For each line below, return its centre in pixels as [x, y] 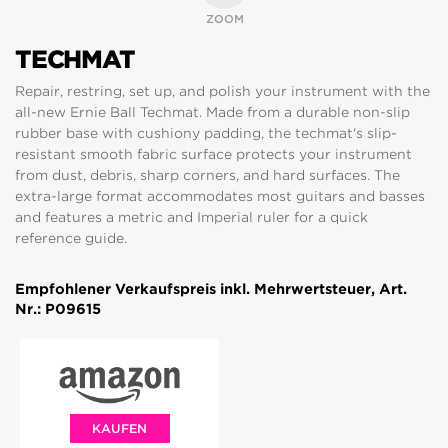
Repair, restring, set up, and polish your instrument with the [222, 91]
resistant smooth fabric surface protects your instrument [213, 154]
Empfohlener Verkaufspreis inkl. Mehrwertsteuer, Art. [211, 289]
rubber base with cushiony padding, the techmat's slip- [206, 133]
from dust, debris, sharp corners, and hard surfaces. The [207, 175]
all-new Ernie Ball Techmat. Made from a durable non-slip [212, 112]
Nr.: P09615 [58, 309]
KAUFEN [119, 428]
